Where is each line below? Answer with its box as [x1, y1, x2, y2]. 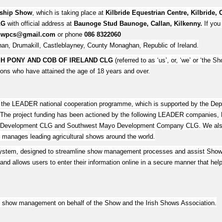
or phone [55, 31, 84, 38]
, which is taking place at [32, 9, 106, 16]
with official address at [7, 20, 74, 27]
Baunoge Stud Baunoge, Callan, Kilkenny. [74, 20, 204, 27]
